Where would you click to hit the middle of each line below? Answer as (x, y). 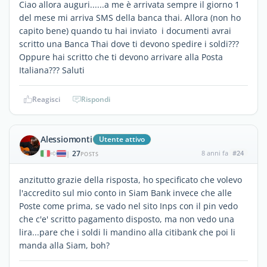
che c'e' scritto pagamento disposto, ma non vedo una (127, 219)
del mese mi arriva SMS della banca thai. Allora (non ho (130, 17)
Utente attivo (122, 139)
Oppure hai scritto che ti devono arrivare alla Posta (121, 57)
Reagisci (46, 99)
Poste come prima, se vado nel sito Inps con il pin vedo (128, 206)
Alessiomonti (66, 139)
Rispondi (96, 99)
